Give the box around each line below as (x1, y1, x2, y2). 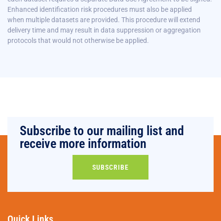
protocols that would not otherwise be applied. (7, 36, 150, 44)
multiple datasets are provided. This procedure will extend (24, 15, 200, 24)
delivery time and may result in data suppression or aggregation (7, 26, 201, 34)
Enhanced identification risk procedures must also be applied (7, 5, 192, 13)
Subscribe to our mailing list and (20, 123, 184, 139)
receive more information (20, 136, 147, 151)
